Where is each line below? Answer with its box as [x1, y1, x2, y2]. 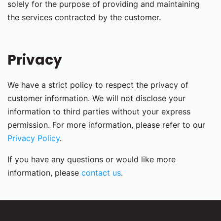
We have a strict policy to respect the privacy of [7, 80, 188, 90]
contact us [81, 168, 121, 178]
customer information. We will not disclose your [7, 93, 185, 103]
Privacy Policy [7, 133, 60, 143]
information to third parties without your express [7, 107, 190, 116]
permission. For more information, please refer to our [7, 120, 205, 130]
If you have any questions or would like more [7, 154, 176, 164]
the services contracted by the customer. [7, 12, 161, 22]
